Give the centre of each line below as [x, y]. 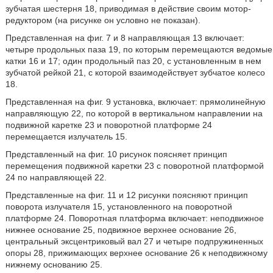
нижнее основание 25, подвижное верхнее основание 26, [121, 230]
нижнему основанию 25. [54, 264]
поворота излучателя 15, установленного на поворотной [119, 207]
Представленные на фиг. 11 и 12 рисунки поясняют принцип [126, 195]
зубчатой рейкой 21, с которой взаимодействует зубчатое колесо [135, 73]
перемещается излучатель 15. [66, 136]
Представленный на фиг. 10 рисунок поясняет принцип [116, 154]
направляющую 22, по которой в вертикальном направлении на [134, 113]
